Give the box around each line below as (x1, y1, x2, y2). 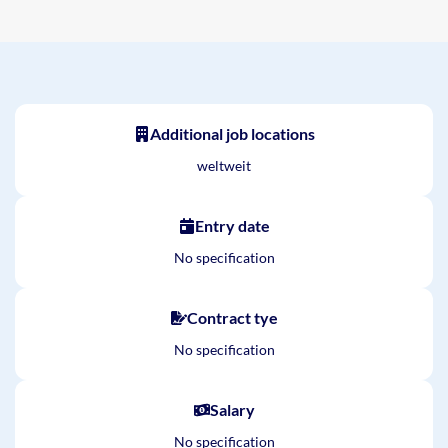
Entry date (194, 216, 270, 235)
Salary (209, 400, 255, 419)
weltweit (197, 157, 251, 174)
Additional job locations (149, 124, 315, 143)
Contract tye (186, 308, 278, 327)
